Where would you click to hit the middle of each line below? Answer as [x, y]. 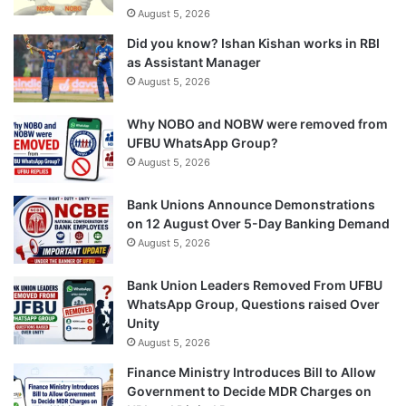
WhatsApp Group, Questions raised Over [253, 304]
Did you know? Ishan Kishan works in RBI [253, 43]
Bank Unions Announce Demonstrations [251, 204]
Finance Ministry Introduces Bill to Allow [251, 372]
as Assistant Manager [194, 62]
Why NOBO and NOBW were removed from [257, 123]
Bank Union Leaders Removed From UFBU [255, 285]
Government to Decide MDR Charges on [249, 391]
